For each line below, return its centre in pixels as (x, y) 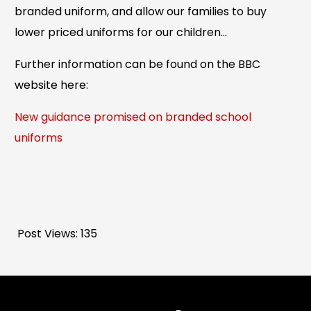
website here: (52, 85)
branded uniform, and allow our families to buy (141, 11)
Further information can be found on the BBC (138, 64)
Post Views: (48, 233)
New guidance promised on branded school (133, 117)
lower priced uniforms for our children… (121, 32)
